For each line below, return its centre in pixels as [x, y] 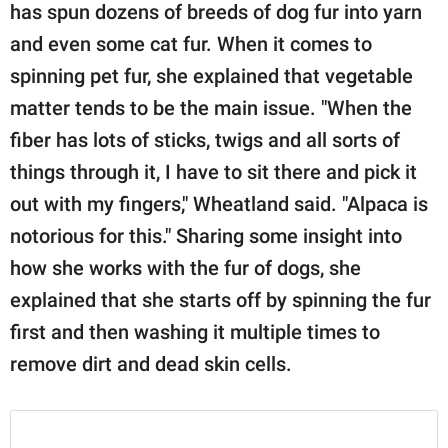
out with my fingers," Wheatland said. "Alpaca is [219, 203]
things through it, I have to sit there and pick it [213, 171]
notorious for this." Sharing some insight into [206, 235]
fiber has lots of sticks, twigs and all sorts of [205, 139]
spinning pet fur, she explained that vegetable [211, 75]
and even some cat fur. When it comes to [191, 43]
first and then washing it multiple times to [195, 331]
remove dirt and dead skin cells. [151, 363]
